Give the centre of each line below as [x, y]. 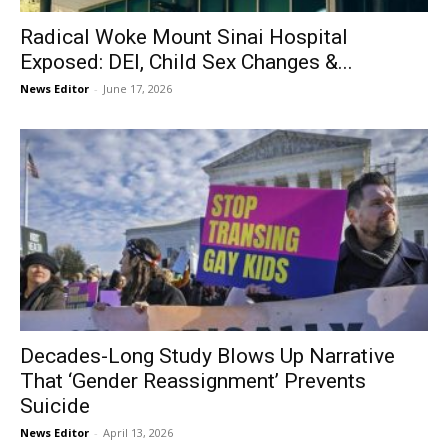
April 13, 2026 [138, 432]
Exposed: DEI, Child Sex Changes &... [186, 62]
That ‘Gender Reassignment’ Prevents [193, 380]
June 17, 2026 [137, 89]
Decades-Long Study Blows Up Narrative [207, 355]
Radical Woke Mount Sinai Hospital [184, 37]
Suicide [55, 405]
